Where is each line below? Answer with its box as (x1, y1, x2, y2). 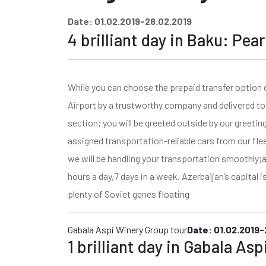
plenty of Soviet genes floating (68, 188, 189, 199)
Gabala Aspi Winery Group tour (68, 223, 187, 235)
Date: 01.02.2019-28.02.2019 (68, 15, 192, 27)
